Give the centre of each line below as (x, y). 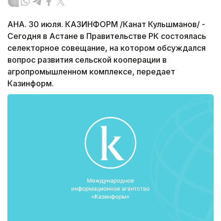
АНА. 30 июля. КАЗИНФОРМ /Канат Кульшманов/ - (106, 24)
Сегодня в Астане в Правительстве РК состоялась (107, 36)
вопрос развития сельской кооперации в (87, 60)
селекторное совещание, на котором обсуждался (107, 48)
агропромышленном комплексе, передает (91, 72)
